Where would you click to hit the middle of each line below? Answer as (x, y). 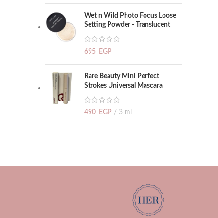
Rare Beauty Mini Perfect (122, 76)
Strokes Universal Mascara (123, 86)
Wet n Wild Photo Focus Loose (130, 16)
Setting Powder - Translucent (127, 25)
